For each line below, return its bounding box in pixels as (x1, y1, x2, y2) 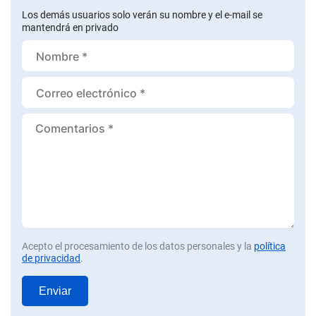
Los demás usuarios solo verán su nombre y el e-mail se (22, 8, 262, 20)
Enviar (39, 284, 71, 297)
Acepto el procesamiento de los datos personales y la (22, 240, 254, 252)
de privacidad (22, 252, 80, 264)
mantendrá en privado (22, 21, 119, 33)
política (254, 240, 286, 252)
